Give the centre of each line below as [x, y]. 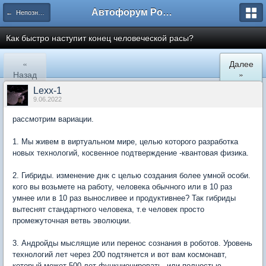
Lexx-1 [47, 91]
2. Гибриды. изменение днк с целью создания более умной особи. [132, 175]
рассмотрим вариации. [53, 119]
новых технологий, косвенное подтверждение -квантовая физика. [131, 153]
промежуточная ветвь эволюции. [72, 221]
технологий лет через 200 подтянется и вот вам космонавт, [120, 254]
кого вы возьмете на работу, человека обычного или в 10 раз [122, 187]
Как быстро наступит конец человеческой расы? [100, 38]
